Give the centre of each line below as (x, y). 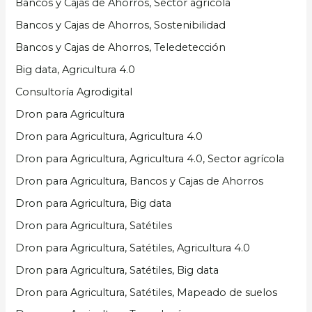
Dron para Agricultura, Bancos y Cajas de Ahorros (140, 181)
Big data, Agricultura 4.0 (76, 70)
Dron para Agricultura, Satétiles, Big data (117, 270)
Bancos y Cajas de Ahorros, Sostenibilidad (121, 25)
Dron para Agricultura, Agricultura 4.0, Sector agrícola (150, 158)
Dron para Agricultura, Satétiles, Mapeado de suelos (147, 292)
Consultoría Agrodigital (74, 92)
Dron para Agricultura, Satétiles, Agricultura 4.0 (133, 248)
